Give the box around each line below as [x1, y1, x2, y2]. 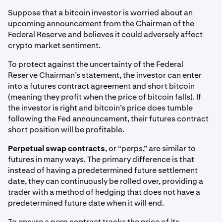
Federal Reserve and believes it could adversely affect [8, 29, 203, 40]
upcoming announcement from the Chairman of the [8, 18, 194, 29]
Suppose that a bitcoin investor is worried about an [8, 7, 193, 18]
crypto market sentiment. [8, 40, 101, 51]
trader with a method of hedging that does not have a [8, 186, 200, 197]
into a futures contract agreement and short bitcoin [8, 80, 195, 91]
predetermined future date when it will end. [8, 197, 164, 208]
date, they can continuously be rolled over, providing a [8, 175, 203, 186]
